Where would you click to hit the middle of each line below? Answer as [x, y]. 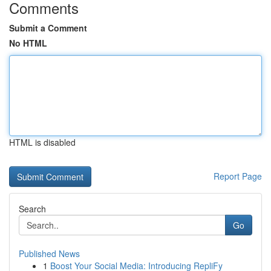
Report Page [238, 176]
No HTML [28, 43]
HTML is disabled [42, 142]
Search [32, 209]
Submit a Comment [48, 28]
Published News [49, 253]
